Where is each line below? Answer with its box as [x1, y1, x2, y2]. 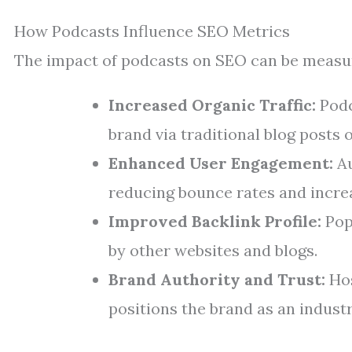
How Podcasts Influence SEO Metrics [14, 21, 290, 41]
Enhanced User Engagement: [108, 153, 333, 173]
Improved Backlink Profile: [108, 211, 321, 231]
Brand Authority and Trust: [108, 269, 325, 289]
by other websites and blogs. [108, 240, 317, 260]
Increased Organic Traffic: [108, 95, 316, 115]
